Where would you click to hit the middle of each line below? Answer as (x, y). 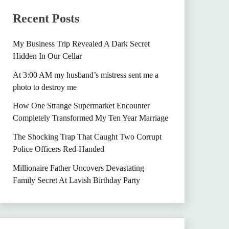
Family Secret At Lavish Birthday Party (76, 180)
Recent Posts (46, 18)
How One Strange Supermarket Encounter (81, 106)
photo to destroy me (44, 87)
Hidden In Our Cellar (47, 56)
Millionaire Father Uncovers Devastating (78, 168)
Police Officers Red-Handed (58, 149)
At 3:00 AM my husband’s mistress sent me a (85, 75)
